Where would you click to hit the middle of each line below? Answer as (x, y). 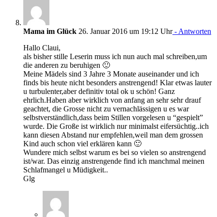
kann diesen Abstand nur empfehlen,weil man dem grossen (113, 135)
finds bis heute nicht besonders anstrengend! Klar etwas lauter (117, 82)
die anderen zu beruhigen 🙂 (67, 65)
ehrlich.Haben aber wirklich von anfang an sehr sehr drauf (112, 100)
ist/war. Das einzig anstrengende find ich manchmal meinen (114, 161)
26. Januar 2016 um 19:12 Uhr (124, 31)
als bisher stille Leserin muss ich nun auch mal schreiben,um (115, 56)
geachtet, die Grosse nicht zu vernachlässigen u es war (106, 108)
